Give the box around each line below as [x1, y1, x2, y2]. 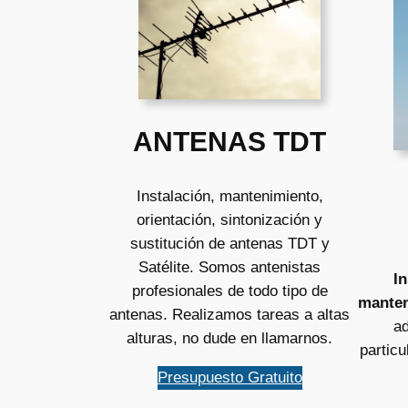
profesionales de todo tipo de [131, 281, 328, 300]
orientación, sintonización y [137, 210, 322, 229]
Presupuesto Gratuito [157, 368, 302, 386]
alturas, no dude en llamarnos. [127, 329, 332, 347]
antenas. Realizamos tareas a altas [109, 305, 350, 323]
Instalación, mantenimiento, [136, 187, 323, 205]
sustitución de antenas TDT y [129, 234, 330, 252]
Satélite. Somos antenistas [138, 258, 321, 276]
